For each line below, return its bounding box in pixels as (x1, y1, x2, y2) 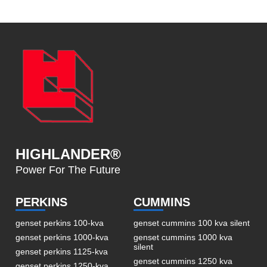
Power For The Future (15, 163, 121, 176)
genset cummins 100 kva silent (133, 218, 250, 228)
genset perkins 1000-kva (15, 232, 109, 242)
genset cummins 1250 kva (133, 256, 232, 266)
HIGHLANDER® (15, 145, 122, 162)
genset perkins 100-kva (15, 218, 104, 228)
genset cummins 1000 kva (133, 232, 232, 242)
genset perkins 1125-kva (15, 246, 108, 256)
